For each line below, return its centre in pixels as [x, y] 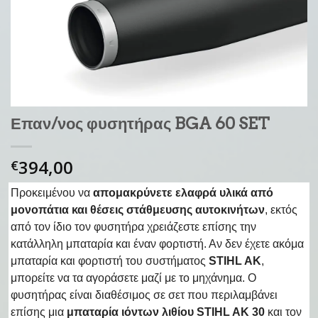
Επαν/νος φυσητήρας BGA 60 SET [140, 123]
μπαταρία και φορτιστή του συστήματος [108, 261]
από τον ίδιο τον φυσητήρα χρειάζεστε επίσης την [133, 226]
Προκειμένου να [50, 192]
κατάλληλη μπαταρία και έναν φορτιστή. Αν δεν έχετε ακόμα [157, 243]
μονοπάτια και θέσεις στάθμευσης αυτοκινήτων [138, 209]
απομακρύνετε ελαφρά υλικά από [183, 192]
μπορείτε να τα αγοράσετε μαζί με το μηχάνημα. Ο [133, 278]
